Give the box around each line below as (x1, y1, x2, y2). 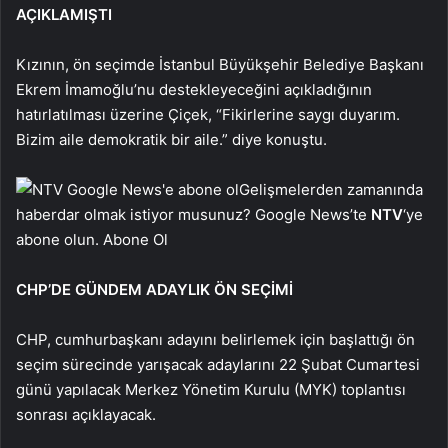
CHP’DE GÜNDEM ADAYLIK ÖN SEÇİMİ (16, 279, 293, 299)
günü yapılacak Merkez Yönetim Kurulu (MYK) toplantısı (16, 379, 406, 399)
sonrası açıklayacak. (16, 404, 156, 424)
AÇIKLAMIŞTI (16, 4, 112, 24)
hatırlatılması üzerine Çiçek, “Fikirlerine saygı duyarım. (16, 104, 400, 124)
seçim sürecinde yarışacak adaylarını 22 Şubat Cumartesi (16, 354, 420, 374)
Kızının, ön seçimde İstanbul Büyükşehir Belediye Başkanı (16, 54, 424, 74)
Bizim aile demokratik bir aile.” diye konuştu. (16, 129, 327, 149)
